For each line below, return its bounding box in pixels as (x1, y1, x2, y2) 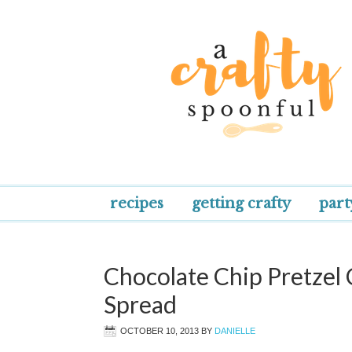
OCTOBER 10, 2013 (120, 326, 199, 335)
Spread (104, 290, 177, 318)
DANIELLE (214, 326, 255, 335)
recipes (110, 195, 163, 212)
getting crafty (192, 195, 291, 212)
